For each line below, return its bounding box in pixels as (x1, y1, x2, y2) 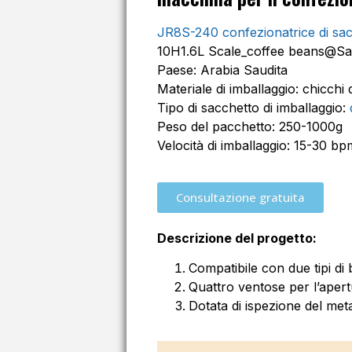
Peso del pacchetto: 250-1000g (156, 119, 343, 135)
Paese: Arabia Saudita (156, 62, 288, 79)
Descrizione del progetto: (156, 229, 317, 246)
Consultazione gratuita (175, 189, 305, 205)
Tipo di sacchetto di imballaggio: (156, 100, 350, 116)
